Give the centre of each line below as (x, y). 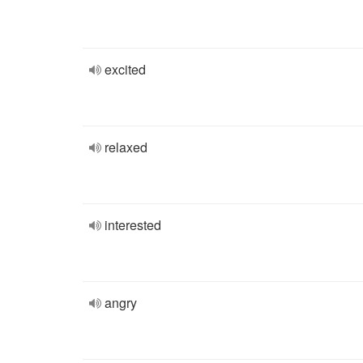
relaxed (126, 147)
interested (133, 225)
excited (125, 69)
